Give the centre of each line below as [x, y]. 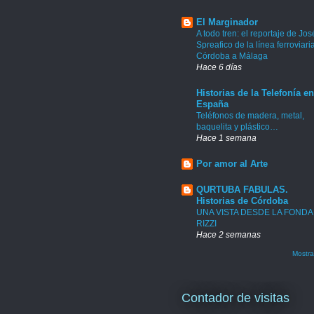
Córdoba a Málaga [232, 56]
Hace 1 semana [226, 138]
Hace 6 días [219, 67]
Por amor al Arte [232, 164]
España [212, 104]
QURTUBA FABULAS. [242, 190]
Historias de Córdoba [242, 201]
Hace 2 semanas [228, 235]
